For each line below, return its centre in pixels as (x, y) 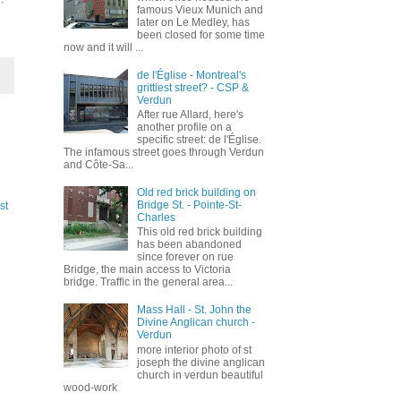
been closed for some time (200, 35)
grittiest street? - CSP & (192, 87)
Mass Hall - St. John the (194, 310)
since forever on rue (185, 257)
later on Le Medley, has (193, 23)
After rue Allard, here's (190, 115)
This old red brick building (199, 232)
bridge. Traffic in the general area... (148, 282)
